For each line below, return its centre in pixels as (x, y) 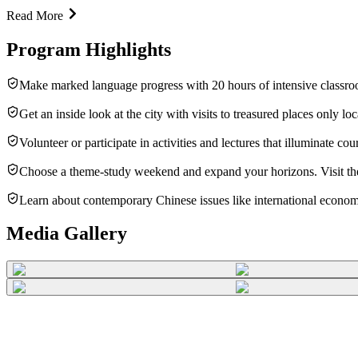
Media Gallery (67, 234)
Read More (35, 15)
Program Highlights (89, 49)
